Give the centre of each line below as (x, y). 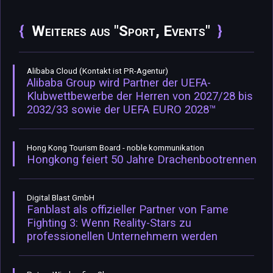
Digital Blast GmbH (61, 197)
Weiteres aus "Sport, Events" (121, 31)
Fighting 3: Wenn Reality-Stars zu (109, 223)
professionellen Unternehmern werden (122, 236)
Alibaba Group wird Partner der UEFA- (119, 83)
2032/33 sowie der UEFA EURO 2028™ (122, 109)
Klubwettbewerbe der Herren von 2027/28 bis (140, 96)
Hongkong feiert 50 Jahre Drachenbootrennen (142, 159)
